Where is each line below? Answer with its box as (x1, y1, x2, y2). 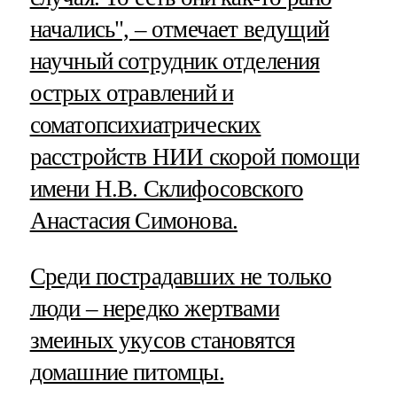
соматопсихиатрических (29, 112, 261, 139)
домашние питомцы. (29, 359, 224, 386)
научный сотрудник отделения (29, 48, 320, 75)
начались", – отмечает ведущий (29, 16, 329, 43)
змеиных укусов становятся (29, 327, 295, 354)
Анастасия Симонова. (29, 207, 238, 235)
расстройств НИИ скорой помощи (29, 144, 359, 171)
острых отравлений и (29, 80, 234, 107)
